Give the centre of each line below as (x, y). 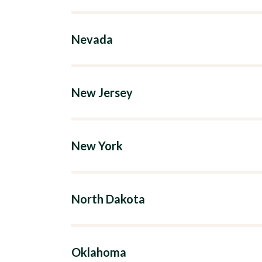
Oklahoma (99, 252)
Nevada (92, 39)
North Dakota (108, 199)
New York (97, 146)
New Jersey (102, 92)
